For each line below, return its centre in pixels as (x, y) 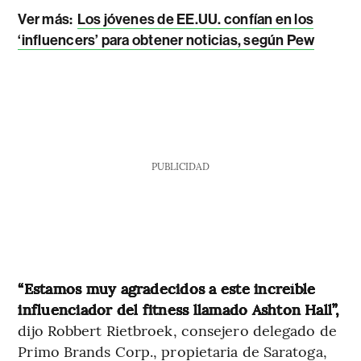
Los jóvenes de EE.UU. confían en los (195, 19)
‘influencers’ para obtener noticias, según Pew (166, 40)
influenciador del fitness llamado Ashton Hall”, (179, 309)
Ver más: (46, 19)
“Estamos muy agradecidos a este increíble (167, 288)
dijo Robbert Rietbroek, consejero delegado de (177, 330)
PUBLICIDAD (180, 166)
